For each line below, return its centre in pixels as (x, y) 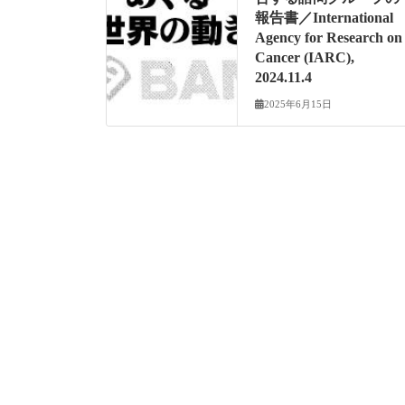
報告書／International (325, 18)
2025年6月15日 (298, 104)
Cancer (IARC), (305, 58)
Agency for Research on (329, 38)
